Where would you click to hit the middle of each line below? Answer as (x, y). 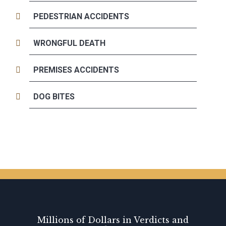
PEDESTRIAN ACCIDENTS (81, 17)
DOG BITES (54, 97)
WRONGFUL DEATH (70, 43)
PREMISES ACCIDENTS (76, 70)
